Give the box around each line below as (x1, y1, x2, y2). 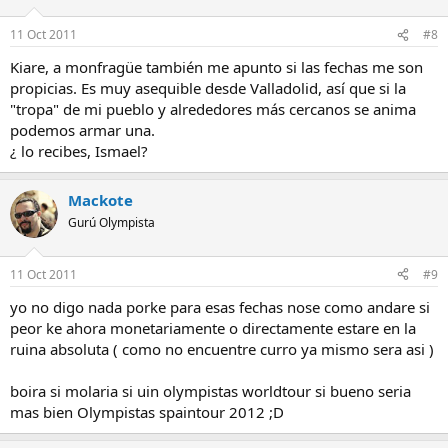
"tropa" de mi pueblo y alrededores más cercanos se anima (10, 99, 416, 120)
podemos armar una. (10, 120, 155, 141)
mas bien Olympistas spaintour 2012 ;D (10, 401, 284, 422)
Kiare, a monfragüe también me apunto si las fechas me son (10, 57, 423, 78)
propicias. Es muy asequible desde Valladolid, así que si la (10, 78, 406, 99)
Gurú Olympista (68, 214, 155, 232)
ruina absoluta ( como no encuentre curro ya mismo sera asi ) (10, 338, 434, 359)
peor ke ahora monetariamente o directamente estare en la (10, 317, 416, 338)
